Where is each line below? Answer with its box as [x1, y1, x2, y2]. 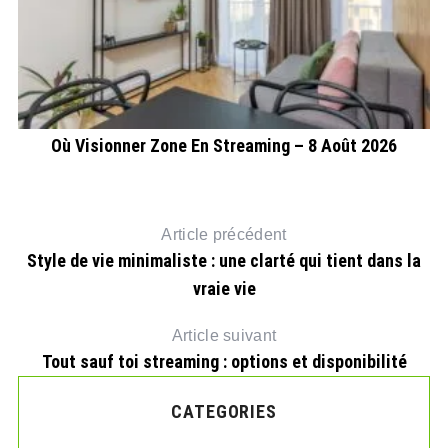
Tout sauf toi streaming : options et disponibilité [41, 351, 407, 373]
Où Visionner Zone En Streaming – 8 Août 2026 [51, 135, 398, 157]
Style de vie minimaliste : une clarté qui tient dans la [27, 250, 421, 272]
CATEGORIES [171, 401, 277, 423]
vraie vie [192, 278, 256, 300]
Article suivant [171, 327, 277, 345]
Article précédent [161, 226, 287, 244]
